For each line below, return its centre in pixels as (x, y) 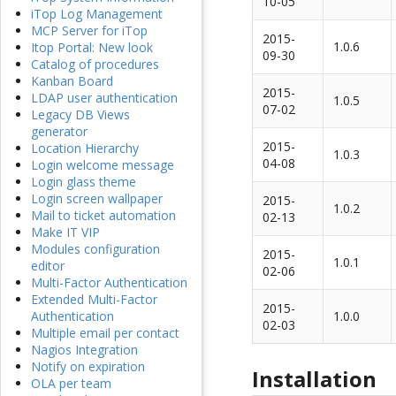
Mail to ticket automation (103, 216)
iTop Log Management (97, 14)
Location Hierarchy (85, 148)
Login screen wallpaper (97, 199)
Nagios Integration (84, 350)
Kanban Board (72, 81)
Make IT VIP (65, 232)
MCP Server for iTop (89, 31)
